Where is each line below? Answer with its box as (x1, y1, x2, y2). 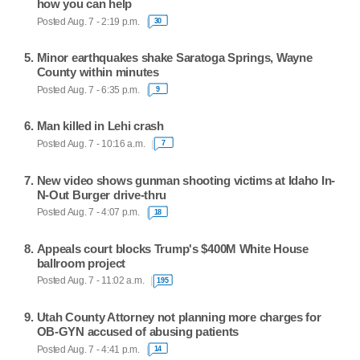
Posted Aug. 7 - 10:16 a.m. (36, 138, 145, 149)
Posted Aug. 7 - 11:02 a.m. (36, 276, 145, 286)
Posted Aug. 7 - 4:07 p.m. (36, 207, 140, 218)
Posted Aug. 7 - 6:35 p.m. (36, 84, 140, 95)
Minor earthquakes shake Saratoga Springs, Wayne (36, 51, 313, 65)
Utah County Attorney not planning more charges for (36, 310, 321, 325)
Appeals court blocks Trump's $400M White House (36, 241, 309, 256)
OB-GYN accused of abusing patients (36, 325, 239, 339)
